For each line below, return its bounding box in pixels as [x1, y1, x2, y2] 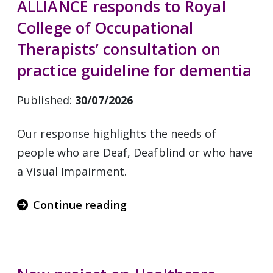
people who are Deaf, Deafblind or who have [17, 145, 253, 160]
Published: [17, 93, 76, 107]
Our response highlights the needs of [17, 126, 216, 141]
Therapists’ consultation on [17, 38, 221, 59]
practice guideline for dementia [17, 60, 252, 80]
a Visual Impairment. [17, 164, 127, 179]
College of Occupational [17, 17, 194, 38]
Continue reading [33, 197, 127, 212]
